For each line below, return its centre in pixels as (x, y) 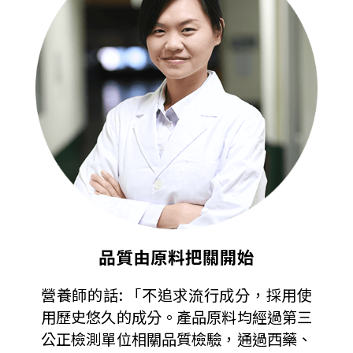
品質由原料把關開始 (176, 257)
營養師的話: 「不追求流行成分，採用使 (176, 295)
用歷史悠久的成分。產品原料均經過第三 (176, 317)
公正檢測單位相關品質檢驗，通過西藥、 (176, 339)
